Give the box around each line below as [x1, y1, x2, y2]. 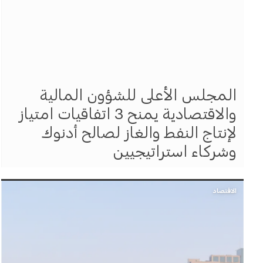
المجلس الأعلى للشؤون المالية [40, 82, 237, 101]
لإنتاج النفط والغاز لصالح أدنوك [41, 120, 237, 139]
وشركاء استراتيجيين [113, 139, 237, 157]
